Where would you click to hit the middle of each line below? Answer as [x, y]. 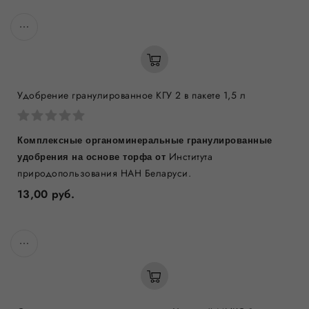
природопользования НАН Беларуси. [104, 173]
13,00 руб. [46, 194]
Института [190, 157]
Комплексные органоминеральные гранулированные [145, 140]
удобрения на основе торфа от [93, 157]
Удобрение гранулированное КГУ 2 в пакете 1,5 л [131, 95]
